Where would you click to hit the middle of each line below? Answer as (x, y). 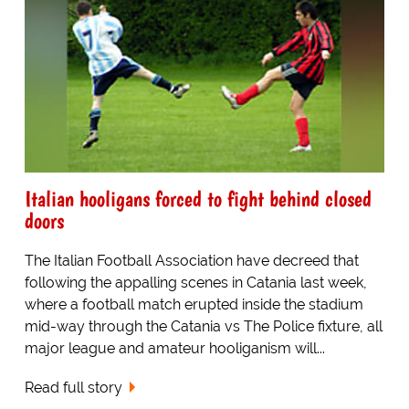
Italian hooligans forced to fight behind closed (198, 199)
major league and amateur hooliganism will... (174, 349)
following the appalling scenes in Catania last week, (195, 283)
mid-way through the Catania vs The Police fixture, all (203, 327)
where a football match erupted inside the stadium (194, 305)
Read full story (73, 388)
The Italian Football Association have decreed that (191, 261)
